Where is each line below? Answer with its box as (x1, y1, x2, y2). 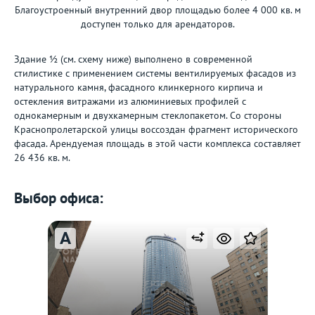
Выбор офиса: (14, 188, 103, 207)
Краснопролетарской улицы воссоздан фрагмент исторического (14, 123, 298, 136)
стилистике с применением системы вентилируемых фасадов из (14, 67, 296, 79)
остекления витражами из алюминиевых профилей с (14, 95, 246, 108)
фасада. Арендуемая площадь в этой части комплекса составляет (14, 137, 301, 150)
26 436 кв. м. (14, 151, 70, 164)
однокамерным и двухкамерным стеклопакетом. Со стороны (14, 109, 281, 122)
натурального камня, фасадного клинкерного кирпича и (14, 81, 263, 94)
